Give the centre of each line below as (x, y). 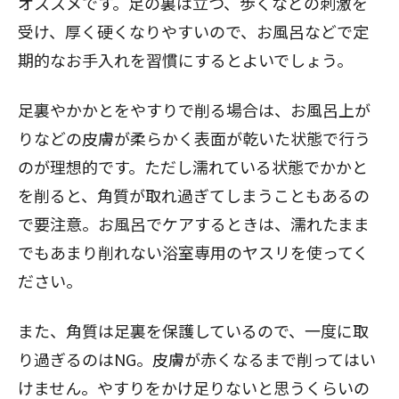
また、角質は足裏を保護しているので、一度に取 (193, 330)
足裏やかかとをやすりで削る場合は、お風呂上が (194, 110)
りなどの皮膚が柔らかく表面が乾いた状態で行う (194, 138)
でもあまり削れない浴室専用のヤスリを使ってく (193, 252)
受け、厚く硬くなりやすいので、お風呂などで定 (193, 31)
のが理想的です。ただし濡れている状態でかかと (193, 167)
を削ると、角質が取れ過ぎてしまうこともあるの (194, 195)
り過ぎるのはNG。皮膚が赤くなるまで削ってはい (197, 359)
